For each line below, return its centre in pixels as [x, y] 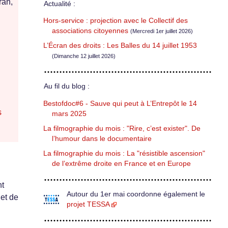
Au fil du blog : [67, 87]
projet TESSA [88, 204]
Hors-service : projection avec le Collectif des [116, 21]
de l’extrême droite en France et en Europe [121, 163]
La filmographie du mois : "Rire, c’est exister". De [122, 128]
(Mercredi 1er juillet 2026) [162, 31]
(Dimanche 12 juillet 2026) [84, 56]
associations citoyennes [90, 31]
